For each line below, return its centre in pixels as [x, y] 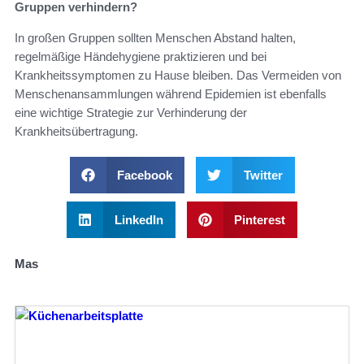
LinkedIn [139, 219]
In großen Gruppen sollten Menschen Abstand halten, [155, 37]
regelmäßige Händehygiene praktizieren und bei [141, 56]
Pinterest [260, 219]
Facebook [145, 175]
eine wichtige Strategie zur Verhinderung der [131, 112]
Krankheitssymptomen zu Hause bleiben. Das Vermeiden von [178, 75]
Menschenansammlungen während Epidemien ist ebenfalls [171, 93]
